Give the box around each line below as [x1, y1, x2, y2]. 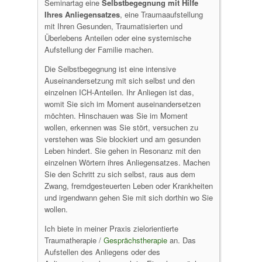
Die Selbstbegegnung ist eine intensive [44, 63, 176, 74]
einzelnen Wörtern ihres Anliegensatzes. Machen [44, 157, 210, 168]
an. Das [167, 235, 196, 246]
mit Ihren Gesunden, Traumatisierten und [44, 20, 182, 32]
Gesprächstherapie [104, 235, 167, 246]
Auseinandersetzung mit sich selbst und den [44, 75, 195, 86]
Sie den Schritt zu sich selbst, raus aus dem [44, 168, 195, 180]
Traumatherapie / [44, 235, 104, 246]
